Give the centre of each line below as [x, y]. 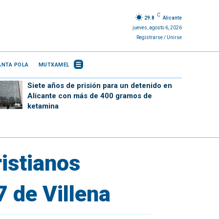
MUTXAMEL [54, 65]
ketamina [43, 106]
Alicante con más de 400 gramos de [89, 96]
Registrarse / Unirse [159, 37]
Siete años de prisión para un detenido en [99, 86]
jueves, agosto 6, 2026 [157, 27]
